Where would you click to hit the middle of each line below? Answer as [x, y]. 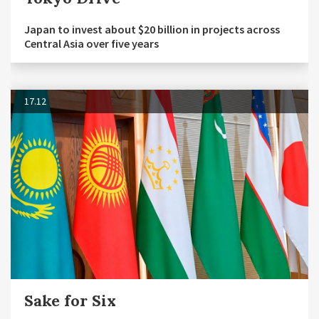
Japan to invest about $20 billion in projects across [152, 29]
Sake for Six [70, 301]
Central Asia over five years [91, 43]
